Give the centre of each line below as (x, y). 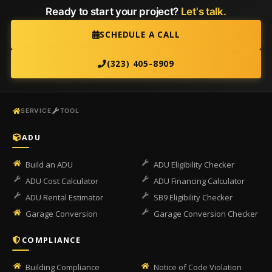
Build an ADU (49, 165)
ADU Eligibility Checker (194, 165)
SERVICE (36, 111)
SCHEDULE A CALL (140, 35)
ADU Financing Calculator (199, 181)
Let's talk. (203, 12)
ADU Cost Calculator (62, 181)
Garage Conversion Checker (206, 214)
